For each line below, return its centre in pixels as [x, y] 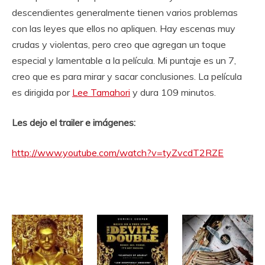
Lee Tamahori [101, 92]
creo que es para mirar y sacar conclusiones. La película [127, 76]
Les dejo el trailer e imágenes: [74, 122]
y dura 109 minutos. [173, 92]
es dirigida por [42, 92]
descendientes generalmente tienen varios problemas [125, 12]
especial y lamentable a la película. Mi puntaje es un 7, [124, 60]
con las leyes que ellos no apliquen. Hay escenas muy [124, 28]
